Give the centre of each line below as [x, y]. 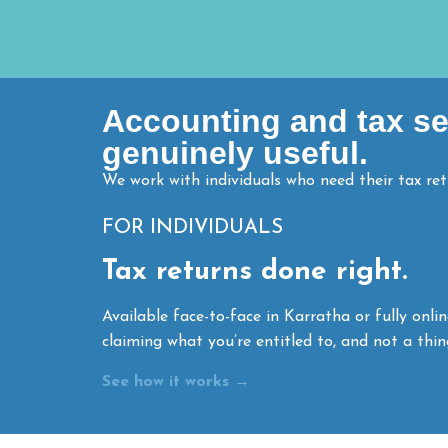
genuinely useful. [235, 152]
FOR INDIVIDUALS [192, 228]
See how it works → [176, 381]
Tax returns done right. [254, 272]
